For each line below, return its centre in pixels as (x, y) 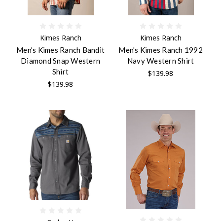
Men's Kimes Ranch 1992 (161, 50)
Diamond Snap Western (60, 60)
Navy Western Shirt (161, 60)
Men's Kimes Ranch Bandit (60, 50)
